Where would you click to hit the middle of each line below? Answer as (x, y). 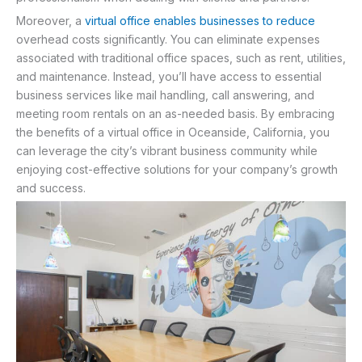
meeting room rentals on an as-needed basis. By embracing (175, 113)
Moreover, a (51, 20)
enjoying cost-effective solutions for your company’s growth (177, 169)
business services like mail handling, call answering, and (165, 95)
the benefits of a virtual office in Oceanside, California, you (173, 132)
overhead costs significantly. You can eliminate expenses (168, 39)
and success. (51, 187)
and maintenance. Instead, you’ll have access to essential (169, 76)
